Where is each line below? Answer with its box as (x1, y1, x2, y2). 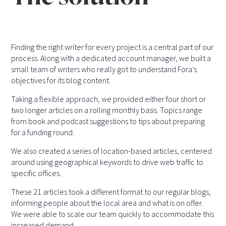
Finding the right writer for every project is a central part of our (11, 42, 214, 52)
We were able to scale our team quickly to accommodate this (11, 209, 214, 219)
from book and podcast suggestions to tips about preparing (11, 116, 205, 127)
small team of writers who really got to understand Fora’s (11, 64, 197, 75)
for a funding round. (11, 127, 75, 138)
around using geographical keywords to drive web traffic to (11, 157, 204, 167)
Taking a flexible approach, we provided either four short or (11, 94, 206, 104)
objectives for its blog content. (11, 75, 111, 86)
